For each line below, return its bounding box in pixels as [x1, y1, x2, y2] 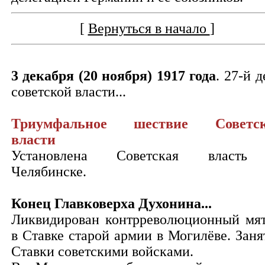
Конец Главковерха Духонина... [11, 196, 212, 211]
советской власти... [11, 84, 126, 99]
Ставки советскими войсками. [11, 244, 193, 259]
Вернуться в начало [88, 21, 210, 36]
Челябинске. [11, 164, 86, 179]
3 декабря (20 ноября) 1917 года [11, 68, 216, 83]
